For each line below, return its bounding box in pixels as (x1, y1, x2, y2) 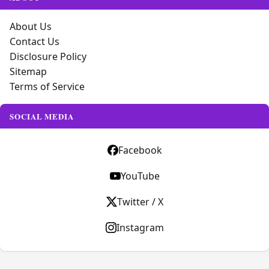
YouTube (120, 169, 160, 183)
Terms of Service (10, 80, 85, 93)
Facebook (118, 144, 162, 157)
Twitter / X (116, 195, 163, 208)
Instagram (116, 221, 164, 234)
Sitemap (10, 65, 47, 78)
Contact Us (10, 35, 59, 48)
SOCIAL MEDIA (10, 110, 74, 122)
